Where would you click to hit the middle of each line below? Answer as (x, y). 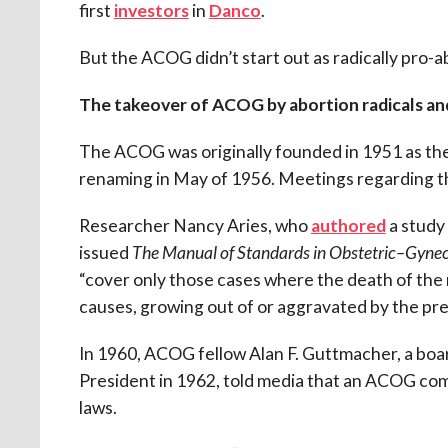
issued (105, 252)
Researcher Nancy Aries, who (194, 225)
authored (348, 225)
